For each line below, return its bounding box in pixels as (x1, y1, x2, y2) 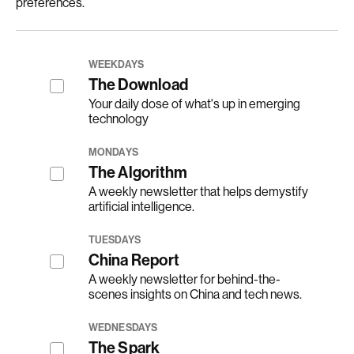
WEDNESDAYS (88, 322, 158, 334)
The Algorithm (88, 163, 188, 183)
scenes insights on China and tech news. (88, 287, 302, 303)
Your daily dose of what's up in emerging (88, 96, 300, 112)
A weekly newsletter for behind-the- (88, 272, 281, 288)
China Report (88, 250, 179, 270)
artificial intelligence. (88, 199, 194, 215)
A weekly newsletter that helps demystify (88, 184, 308, 200)
